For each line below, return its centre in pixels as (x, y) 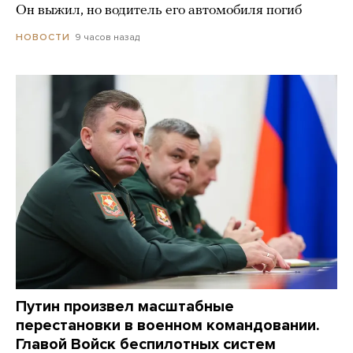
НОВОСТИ (43, 37)
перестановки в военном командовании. (168, 326)
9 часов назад (107, 37)
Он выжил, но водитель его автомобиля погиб (159, 10)
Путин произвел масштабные (125, 307)
